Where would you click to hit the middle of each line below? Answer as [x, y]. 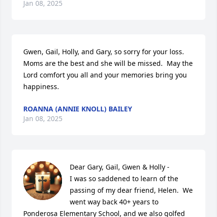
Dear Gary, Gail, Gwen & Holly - [121, 167]
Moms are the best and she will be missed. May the [108, 63]
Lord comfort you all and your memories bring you [105, 75]
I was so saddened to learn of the [124, 178]
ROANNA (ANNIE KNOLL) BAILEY [78, 108]
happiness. [41, 86]
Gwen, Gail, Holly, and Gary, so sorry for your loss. [104, 51]
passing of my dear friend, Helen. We [131, 190]
